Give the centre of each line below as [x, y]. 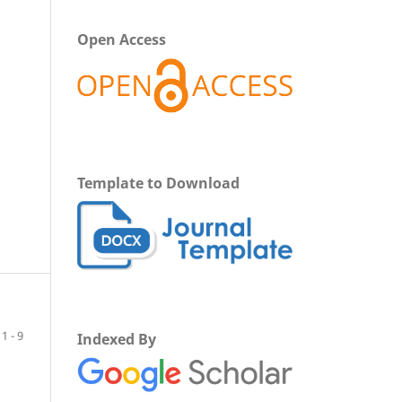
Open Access [122, 40]
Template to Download [158, 184]
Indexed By [117, 340]
